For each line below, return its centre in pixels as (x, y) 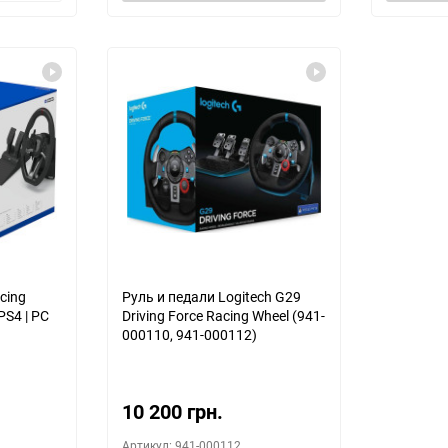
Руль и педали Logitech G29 (211, 296)
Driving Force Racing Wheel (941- (223, 315)
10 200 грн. (172, 411)
